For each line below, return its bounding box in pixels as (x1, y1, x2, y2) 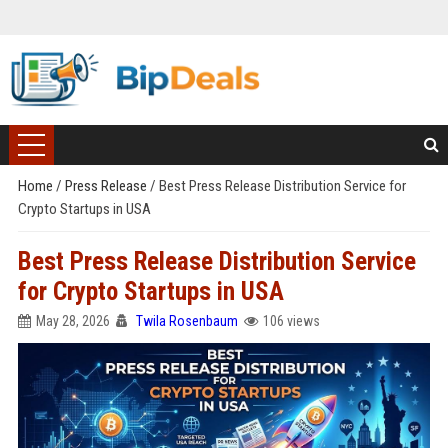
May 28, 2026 (35, 313, 110, 329)
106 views (262, 313, 320, 329)
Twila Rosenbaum (135, 313, 238, 329)
